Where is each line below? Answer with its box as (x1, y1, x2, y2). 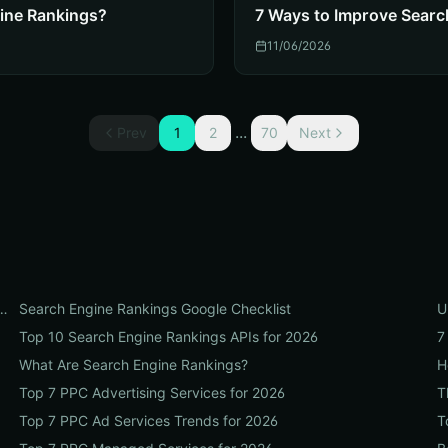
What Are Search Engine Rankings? (18, 356, 248, 373)
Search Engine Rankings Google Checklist (18, 300, 291, 317)
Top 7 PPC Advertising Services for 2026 (18, 384, 285, 401)
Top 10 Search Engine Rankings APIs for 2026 (18, 328, 318, 345)
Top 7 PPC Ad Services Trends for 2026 (18, 412, 278, 429)
